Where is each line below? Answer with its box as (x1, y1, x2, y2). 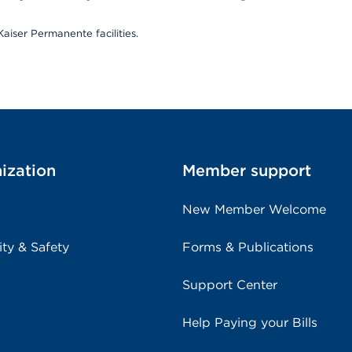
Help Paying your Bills (182, 315, 317, 330)
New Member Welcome (182, 202, 326, 217)
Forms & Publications (182, 240, 313, 255)
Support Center (182, 277, 277, 292)
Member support (182, 161, 311, 180)
